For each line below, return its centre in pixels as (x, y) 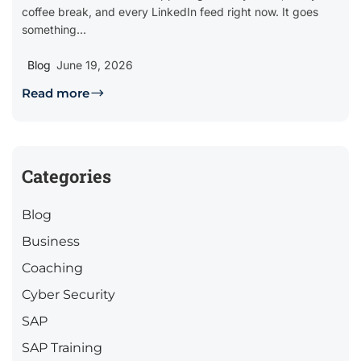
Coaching (52, 268)
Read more (56, 93)
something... (54, 30)
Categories (66, 176)
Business (51, 242)
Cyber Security (68, 295)
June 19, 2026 (95, 65)
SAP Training (62, 348)
